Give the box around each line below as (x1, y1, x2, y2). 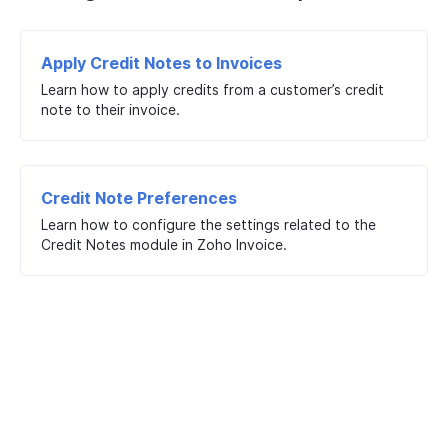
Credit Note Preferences (41, 188, 237, 208)
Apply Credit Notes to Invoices (41, 53, 282, 73)
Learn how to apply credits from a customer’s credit (41, 81, 384, 98)
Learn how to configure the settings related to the (41, 216, 376, 233)
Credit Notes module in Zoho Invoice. (41, 236, 287, 253)
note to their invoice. (41, 101, 180, 118)
